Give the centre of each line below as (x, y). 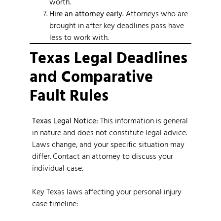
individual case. (57, 167)
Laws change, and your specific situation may (108, 144)
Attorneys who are (156, 13)
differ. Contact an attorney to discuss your (103, 156)
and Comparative (91, 76)
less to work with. (79, 37)
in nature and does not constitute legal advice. (110, 132)
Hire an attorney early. (87, 13)
